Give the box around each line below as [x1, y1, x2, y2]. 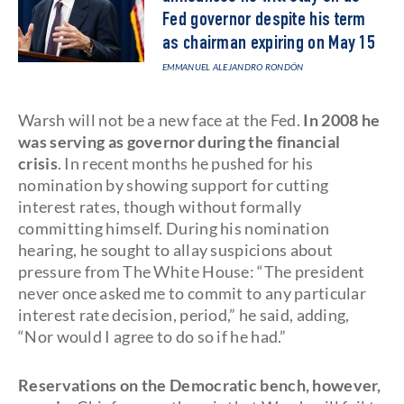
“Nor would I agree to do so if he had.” [18, 326, 287, 346]
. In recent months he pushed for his [57, 153, 314, 173]
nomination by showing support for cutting [18, 175, 329, 195]
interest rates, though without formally [18, 197, 302, 216]
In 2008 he [303, 110, 381, 130]
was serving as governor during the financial [18, 132, 341, 151]
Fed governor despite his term [162, 11, 366, 31]
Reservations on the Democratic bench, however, [18, 375, 381, 395]
